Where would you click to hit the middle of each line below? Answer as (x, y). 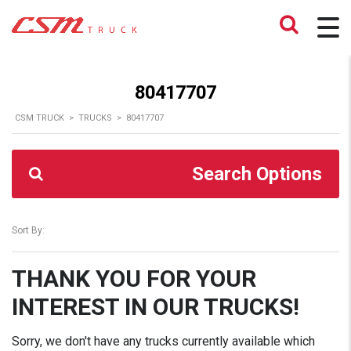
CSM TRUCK (40, 118)
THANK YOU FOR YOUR (134, 279)
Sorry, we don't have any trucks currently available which (163, 341)
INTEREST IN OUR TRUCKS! (156, 307)
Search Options (257, 174)
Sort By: (28, 230)
